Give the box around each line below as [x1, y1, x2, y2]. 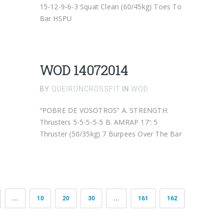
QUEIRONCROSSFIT [49, 85, 122, 93]
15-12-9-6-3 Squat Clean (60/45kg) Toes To [39, 2, 182, 11]
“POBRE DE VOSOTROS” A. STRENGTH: [39, 106, 169, 115]
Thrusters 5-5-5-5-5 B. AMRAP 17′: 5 [39, 117, 158, 127]
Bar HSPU [39, 14, 72, 23]
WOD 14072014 [39, 61, 128, 79]
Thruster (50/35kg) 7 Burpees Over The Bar [39, 129, 182, 138]
